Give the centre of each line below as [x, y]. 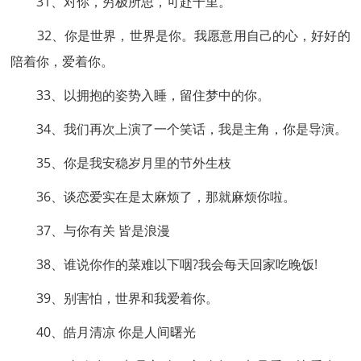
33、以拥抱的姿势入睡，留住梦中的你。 [141, 95]
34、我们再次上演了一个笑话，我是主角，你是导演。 [179, 129]
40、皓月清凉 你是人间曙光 [104, 332]
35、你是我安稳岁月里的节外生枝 [121, 163]
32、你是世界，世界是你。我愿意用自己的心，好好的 [180, 35]
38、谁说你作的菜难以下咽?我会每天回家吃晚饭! [164, 264]
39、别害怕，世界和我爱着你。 [115, 298]
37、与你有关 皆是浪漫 [91, 230]
